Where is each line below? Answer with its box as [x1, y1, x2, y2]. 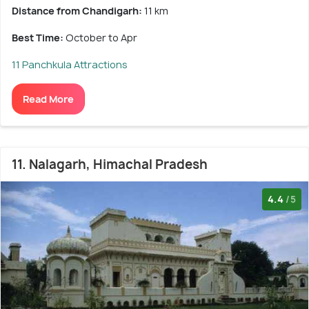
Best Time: [12, 31, 66, 45]
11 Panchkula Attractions [12, 58, 128, 72]
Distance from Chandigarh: [12, 4, 144, 18]
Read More [23, 92, 74, 106]
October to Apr [66, 31, 137, 45]
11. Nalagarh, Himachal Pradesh [12, 156, 208, 174]
